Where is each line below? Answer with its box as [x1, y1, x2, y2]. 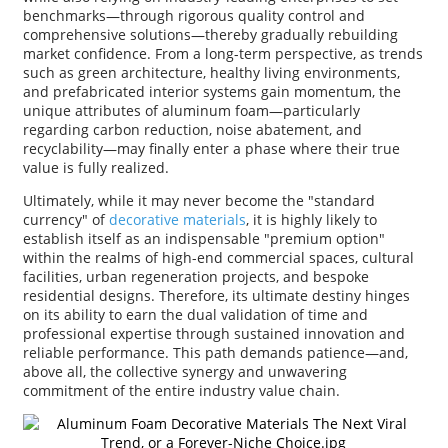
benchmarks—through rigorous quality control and [22, 6, 365, 26]
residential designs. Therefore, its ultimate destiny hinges [22, 286, 410, 306]
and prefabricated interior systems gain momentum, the [22, 82, 401, 102]
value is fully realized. [22, 158, 169, 178]
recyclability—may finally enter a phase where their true [22, 139, 400, 159]
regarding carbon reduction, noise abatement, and [22, 120, 362, 140]
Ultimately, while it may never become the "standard [22, 191, 375, 211]
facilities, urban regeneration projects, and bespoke [22, 267, 369, 287]
